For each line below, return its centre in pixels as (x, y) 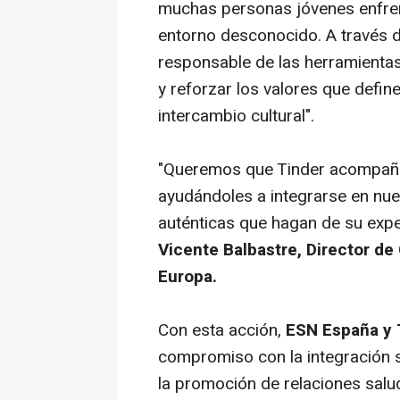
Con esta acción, (222, 330)
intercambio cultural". (236, 116)
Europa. (187, 277)
